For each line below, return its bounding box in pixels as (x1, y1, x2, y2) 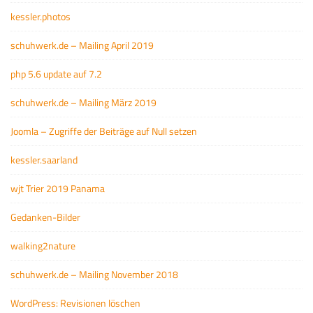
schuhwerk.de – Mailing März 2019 (10, 94, 156, 110)
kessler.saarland (10, 152, 78, 167)
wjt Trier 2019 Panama (10, 180, 105, 196)
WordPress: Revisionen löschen (10, 295, 140, 310)
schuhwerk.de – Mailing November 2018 (10, 266, 178, 282)
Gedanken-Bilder (10, 209, 80, 224)
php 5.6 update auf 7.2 (10, 66, 102, 81)
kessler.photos (10, 8, 71, 24)
